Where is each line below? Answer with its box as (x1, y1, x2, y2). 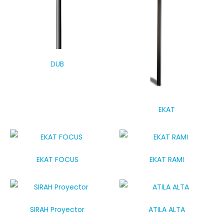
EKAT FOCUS (36, 154, 78, 164)
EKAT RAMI (149, 154, 184, 164)
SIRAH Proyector (30, 204, 84, 214)
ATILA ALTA (148, 204, 185, 214)
